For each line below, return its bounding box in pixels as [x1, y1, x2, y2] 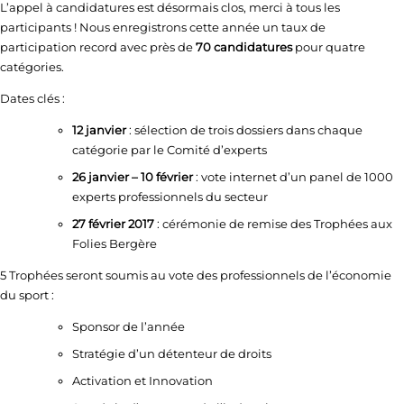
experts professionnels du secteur [72, 189, 268, 205]
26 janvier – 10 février [72, 170, 193, 185]
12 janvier [72, 123, 126, 138]
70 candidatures [196, 40, 292, 55]
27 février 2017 [72, 216, 154, 232]
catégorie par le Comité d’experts [72, 142, 267, 158]
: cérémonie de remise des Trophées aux [154, 216, 392, 232]
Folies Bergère [72, 236, 157, 252]
